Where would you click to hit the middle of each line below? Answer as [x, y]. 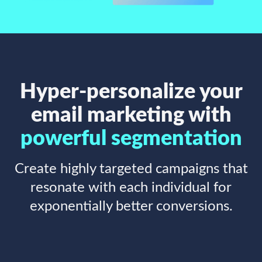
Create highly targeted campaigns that [131, 169]
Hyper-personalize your [131, 92]
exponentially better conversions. [131, 207]
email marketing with [131, 116]
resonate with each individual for [131, 188]
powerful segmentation [131, 139]
